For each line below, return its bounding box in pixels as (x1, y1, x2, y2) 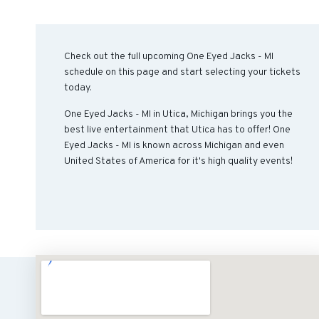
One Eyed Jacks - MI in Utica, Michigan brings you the (64, 108, 293, 120)
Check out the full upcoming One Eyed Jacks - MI (64, 51, 273, 63)
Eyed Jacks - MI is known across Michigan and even (64, 140, 284, 152)
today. (64, 82, 92, 94)
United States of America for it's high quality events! (64, 155, 293, 167)
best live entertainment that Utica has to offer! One (64, 124, 291, 136)
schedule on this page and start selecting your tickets (64, 66, 300, 78)
